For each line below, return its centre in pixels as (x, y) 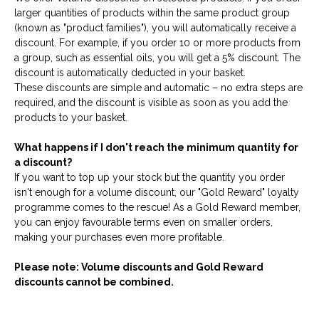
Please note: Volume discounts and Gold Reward (139, 267)
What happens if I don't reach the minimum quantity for (156, 147)
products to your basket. (71, 117)
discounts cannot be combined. (94, 282)
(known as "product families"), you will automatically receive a (155, 27)
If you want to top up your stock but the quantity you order (150, 177)
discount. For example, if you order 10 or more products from (157, 42)
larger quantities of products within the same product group (152, 12)
